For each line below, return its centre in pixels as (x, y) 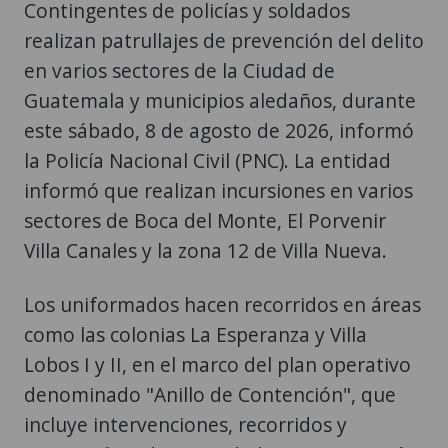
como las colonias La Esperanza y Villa (195, 334)
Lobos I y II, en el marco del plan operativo (217, 364)
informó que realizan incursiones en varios (218, 190)
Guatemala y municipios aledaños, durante (220, 100)
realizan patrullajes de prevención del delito (224, 40)
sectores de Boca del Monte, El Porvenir (205, 220)
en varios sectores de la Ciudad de (179, 70)
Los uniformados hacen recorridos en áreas (222, 304)
